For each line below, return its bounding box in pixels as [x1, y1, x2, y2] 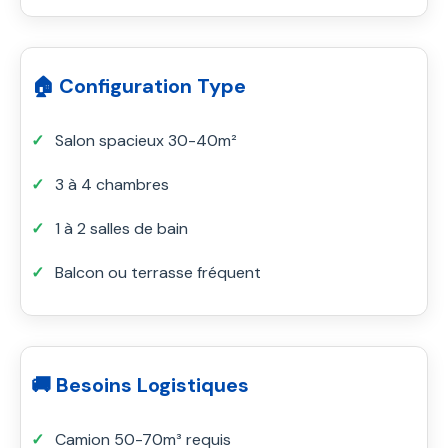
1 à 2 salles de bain [55, 217, 188, 239]
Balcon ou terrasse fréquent [55, 261, 261, 283]
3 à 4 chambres [55, 173, 169, 195]
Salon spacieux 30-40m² [55, 129, 237, 151]
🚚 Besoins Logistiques [31, 371, 249, 398]
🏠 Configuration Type [31, 72, 246, 99]
